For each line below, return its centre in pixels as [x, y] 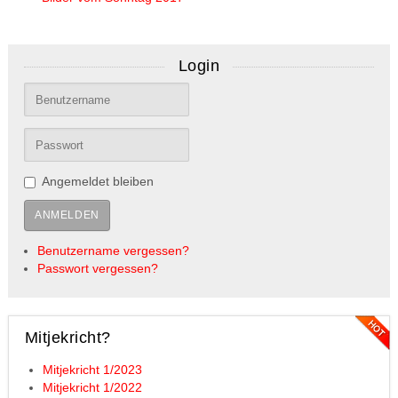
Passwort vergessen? [97, 269]
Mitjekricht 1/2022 [92, 388]
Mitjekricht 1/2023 [92, 370]
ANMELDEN [67, 215]
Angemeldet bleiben [97, 182]
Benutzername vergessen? [113, 251]
